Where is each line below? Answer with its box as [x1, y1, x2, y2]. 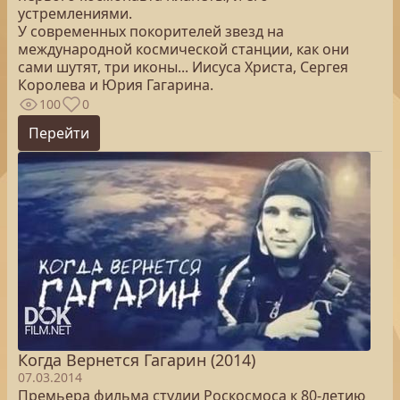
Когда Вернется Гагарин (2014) [18, 349, 255, 371]
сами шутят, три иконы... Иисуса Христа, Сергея [18, 57, 348, 77]
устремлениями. [18, 4, 132, 23]
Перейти [29, 123, 89, 143]
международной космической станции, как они [18, 39, 349, 59]
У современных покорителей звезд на [18, 21, 284, 41]
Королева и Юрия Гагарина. [18, 75, 213, 95]
